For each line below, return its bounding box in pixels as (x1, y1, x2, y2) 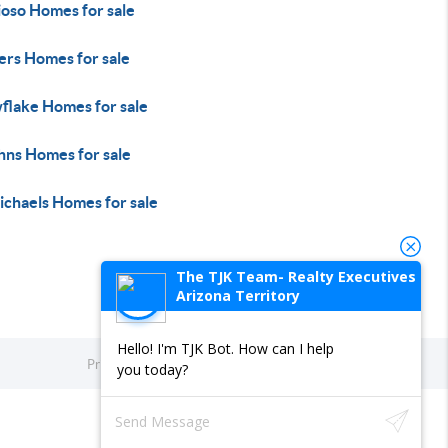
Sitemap (367, 357, 415, 372)
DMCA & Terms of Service (192, 357, 343, 372)
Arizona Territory (176, 286, 300, 305)
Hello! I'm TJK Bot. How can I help (117, 339, 334, 358)
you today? (117, 360, 188, 379)
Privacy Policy (87, 357, 168, 372)
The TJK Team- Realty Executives (176, 267, 416, 286)
